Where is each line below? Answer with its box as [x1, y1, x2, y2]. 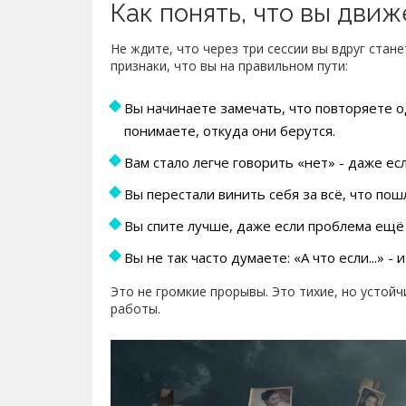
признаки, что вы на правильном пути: [111, 57, 348, 75]
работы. [111, 300, 160, 318]
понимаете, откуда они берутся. [124, 121, 335, 140]
